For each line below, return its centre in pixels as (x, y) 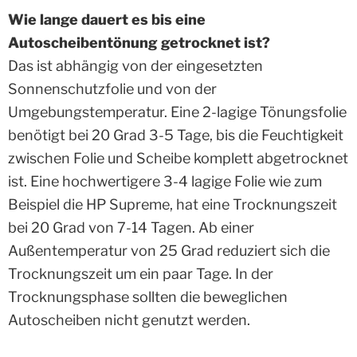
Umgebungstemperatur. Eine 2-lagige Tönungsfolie (177, 112)
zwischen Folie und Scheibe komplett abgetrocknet (178, 158)
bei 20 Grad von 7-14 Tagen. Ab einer (131, 228)
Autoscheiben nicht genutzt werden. (129, 320)
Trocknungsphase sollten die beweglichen (148, 297)
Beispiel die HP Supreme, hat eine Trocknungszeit (173, 204)
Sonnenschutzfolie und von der (112, 89)
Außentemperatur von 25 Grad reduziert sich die (169, 251)
